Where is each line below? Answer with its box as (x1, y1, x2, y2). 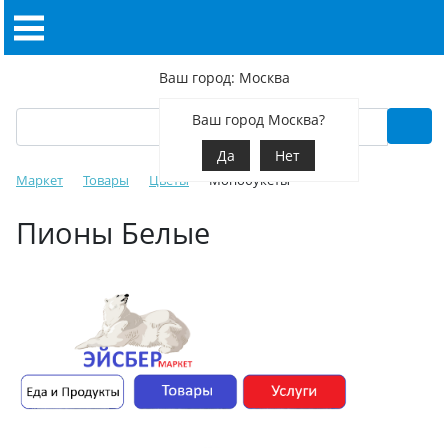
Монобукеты (209, 171, 290, 189)
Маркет (16, 171, 63, 189)
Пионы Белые (16, 213, 210, 252)
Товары (83, 171, 129, 189)
